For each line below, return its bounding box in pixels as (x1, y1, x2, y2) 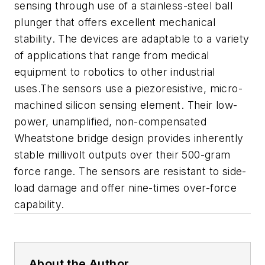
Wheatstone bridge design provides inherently (14, 132, 244, 144)
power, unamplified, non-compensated (14, 115, 206, 128)
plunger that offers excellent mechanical (14, 16, 215, 28)
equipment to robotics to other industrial (14, 66, 215, 78)
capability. (14, 198, 64, 211)
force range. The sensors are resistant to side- (14, 165, 247, 177)
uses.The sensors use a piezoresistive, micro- (14, 82, 243, 95)
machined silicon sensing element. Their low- (14, 99, 238, 111)
